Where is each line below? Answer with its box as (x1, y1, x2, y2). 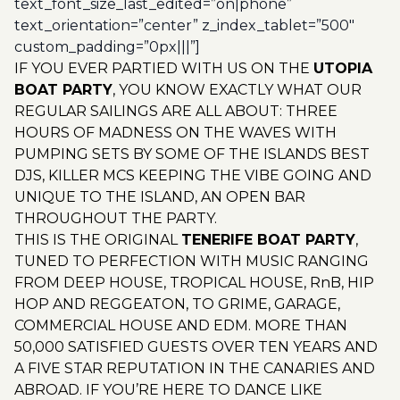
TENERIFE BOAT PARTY (181, 231, 355, 248)
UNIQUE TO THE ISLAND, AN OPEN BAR (14, 188, 305, 205)
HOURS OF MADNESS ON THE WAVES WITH (14, 124, 337, 141)
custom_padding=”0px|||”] (14, 38, 200, 55)
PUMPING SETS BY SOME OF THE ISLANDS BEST (14, 146, 370, 162)
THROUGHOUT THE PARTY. (14, 210, 217, 227)
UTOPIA (313, 60, 372, 77)
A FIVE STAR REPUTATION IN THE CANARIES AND (14, 360, 375, 377)
